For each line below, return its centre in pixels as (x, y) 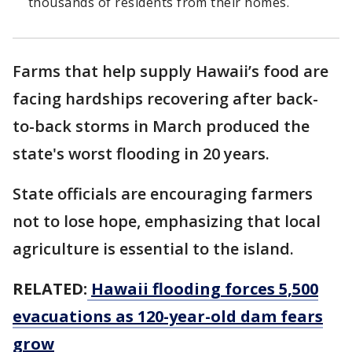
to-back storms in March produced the (161, 126)
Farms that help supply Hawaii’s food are (170, 71)
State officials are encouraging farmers (163, 194)
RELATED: (50, 289)
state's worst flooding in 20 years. (143, 154)
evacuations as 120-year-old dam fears (168, 317)
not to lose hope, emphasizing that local (167, 222)
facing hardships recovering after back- (165, 99)
